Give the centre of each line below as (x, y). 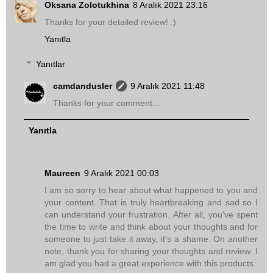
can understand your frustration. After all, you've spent (151, 215)
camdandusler (83, 86)
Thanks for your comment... (107, 103)
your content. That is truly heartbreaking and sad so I (151, 203)
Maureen (62, 173)
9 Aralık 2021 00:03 (122, 173)
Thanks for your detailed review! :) (110, 22)
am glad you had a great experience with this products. (150, 264)
